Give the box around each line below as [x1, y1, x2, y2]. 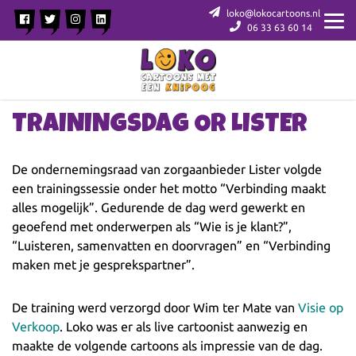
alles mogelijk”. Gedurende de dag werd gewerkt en [12, 199, 305, 215]
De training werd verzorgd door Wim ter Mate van [12, 300, 298, 315]
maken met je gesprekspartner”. [12, 257, 195, 272]
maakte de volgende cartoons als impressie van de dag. [12, 338, 323, 353]
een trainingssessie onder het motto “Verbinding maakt [12, 180, 326, 195]
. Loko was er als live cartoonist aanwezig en [60, 319, 308, 334]
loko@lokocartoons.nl [224, 7, 320, 18]
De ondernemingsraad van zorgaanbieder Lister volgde [12, 161, 322, 176]
